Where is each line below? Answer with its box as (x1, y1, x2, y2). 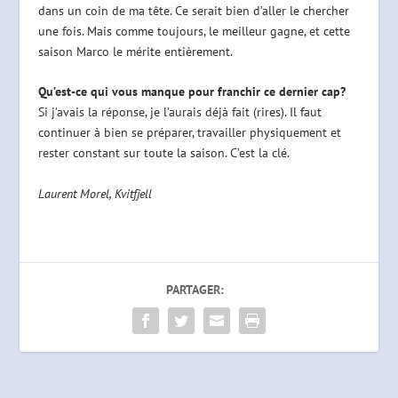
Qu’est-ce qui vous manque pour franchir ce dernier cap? (37, 84, 346, 100)
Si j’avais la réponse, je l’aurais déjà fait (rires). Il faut (37, 104, 322, 121)
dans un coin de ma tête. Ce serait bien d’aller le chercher (37, 3, 349, 20)
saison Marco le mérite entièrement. (37, 44, 233, 60)
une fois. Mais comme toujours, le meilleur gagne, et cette (37, 23, 350, 40)
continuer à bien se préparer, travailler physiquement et (37, 124, 341, 141)
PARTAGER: (165, 281, 224, 298)
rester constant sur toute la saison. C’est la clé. (37, 145, 290, 162)
